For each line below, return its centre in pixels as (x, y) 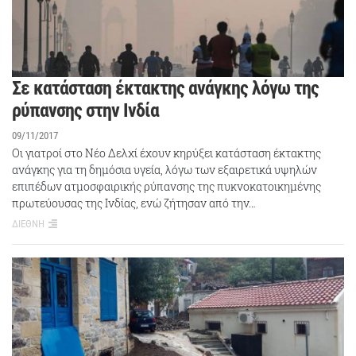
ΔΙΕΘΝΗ (28, 223)
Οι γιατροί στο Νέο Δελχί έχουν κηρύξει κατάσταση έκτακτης (166, 153)
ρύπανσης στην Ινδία (85, 110)
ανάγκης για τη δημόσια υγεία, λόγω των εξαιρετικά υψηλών (164, 169)
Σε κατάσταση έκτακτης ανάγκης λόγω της (165, 88)
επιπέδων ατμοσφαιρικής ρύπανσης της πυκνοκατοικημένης (166, 186)
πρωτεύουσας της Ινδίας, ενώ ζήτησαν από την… (134, 203)
